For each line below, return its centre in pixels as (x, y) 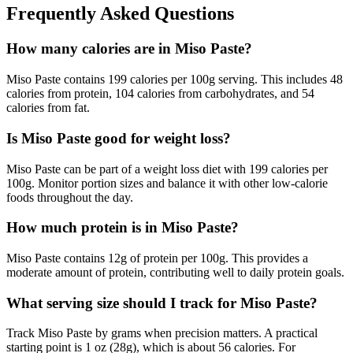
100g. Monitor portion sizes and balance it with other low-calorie (167, 183)
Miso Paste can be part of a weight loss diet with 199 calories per (167, 169)
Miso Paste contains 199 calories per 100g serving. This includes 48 (175, 80)
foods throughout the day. (70, 197)
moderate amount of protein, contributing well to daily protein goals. (175, 272)
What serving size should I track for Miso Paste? (162, 303)
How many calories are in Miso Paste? (129, 49)
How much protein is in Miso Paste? (123, 228)
